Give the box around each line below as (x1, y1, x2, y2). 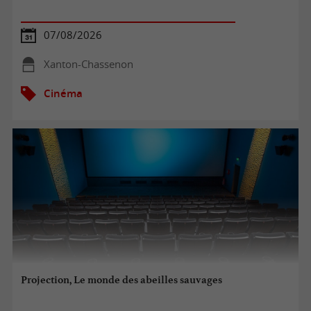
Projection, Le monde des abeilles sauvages (21, 274, 223, 287)
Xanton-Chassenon (43, 57, 133, 71)
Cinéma (43, 86, 83, 100)
